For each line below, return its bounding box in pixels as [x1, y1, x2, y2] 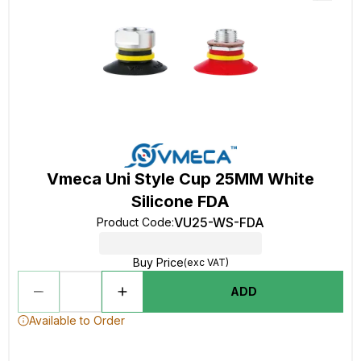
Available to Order [29, 313, 125, 327]
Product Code [97, 215, 172, 229]
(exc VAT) [183, 256, 229, 268]
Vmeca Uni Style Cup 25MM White [47, 169, 314, 189]
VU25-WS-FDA [174, 214, 264, 230]
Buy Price [132, 255, 184, 269]
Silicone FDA [131, 192, 230, 211]
